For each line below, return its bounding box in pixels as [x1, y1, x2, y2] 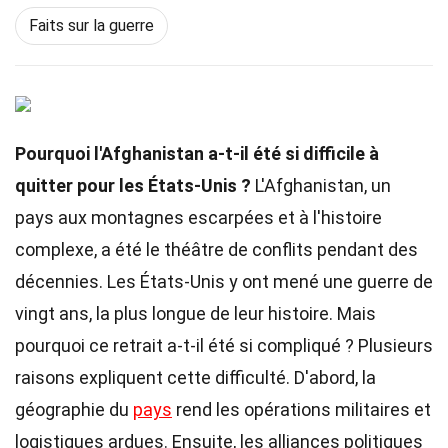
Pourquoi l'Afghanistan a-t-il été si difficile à [15, 143, 379, 164]
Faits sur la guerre [29, 16, 154, 35]
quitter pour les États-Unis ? [15, 175, 251, 196]
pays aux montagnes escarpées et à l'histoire [15, 207, 382, 228]
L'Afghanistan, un [251, 175, 391, 196]
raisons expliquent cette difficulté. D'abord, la [15, 367, 376, 388]
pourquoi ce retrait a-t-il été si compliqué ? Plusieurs [15, 335, 433, 356]
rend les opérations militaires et [172, 399, 431, 420]
